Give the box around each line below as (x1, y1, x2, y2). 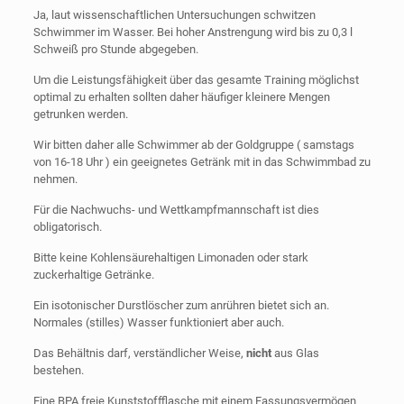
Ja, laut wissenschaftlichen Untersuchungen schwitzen (32, 8, 316, 22)
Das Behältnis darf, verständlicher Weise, (32, 346, 246, 360)
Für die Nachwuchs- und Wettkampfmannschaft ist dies (32, 203, 319, 216)
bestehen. (32, 363, 84, 377)
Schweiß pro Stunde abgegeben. (32, 42, 198, 56)
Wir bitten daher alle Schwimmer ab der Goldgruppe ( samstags (32, 138, 354, 151)
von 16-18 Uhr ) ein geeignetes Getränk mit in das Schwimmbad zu (32, 155, 371, 169)
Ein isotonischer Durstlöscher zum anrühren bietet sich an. (32, 298, 329, 312)
